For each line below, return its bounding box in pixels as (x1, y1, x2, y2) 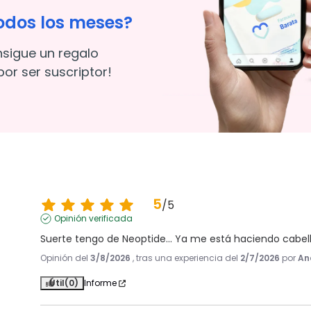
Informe (84, 277, 117, 289)
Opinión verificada (54, 212, 133, 224)
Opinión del (40, 252, 91, 264)
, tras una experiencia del (133, 252, 241, 264)
